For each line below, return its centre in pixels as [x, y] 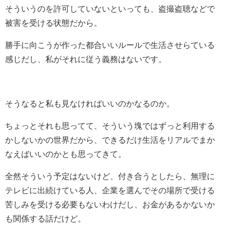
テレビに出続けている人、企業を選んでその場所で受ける [110, 190]
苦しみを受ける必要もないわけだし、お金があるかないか [110, 204]
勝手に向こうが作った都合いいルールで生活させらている [110, 45]
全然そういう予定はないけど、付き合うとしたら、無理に [110, 176]
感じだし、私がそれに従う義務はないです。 [86, 59]
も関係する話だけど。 [45, 218]
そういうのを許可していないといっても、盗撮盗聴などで [110, 8]
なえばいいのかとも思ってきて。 [66, 154]
